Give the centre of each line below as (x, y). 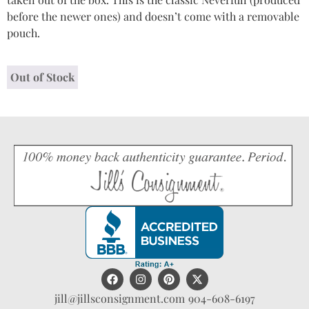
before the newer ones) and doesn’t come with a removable (153, 17)
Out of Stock (42, 77)
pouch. (23, 33)
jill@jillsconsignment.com (119, 298)
